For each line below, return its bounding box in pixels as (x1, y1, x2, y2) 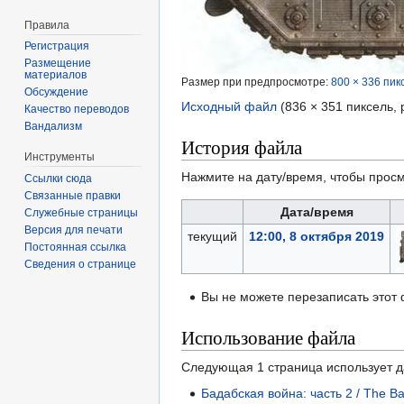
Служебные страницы (24, 207, 139, 220)
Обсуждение (24, 86, 89, 99)
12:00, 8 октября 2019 (248, 229, 384, 244)
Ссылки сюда (24, 172, 93, 186)
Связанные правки (24, 189, 122, 203)
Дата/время (280, 205, 353, 220)
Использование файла (181, 325, 355, 351)
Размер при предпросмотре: (181, 76, 331, 88)
